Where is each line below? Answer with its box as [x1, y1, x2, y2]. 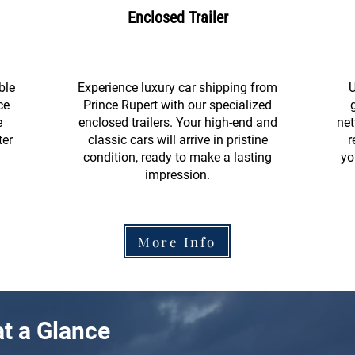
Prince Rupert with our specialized [83, 97, 272, 113]
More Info [138, 232, 216, 250]
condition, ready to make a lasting [83, 150, 272, 165]
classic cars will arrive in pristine [87, 132, 268, 147]
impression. [145, 167, 210, 182]
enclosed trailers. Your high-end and [78, 115, 277, 130]
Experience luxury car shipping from [78, 80, 277, 95]
